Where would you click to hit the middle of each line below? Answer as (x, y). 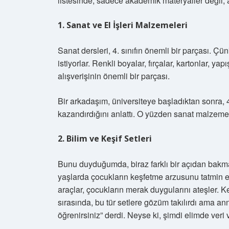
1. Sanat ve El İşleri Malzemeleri (123, 25)
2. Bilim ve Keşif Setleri (105, 139)
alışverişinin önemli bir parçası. (114, 76)
